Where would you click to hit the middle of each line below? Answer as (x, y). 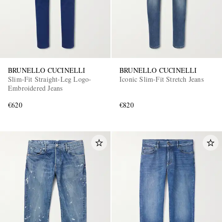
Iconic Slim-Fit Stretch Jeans (162, 79)
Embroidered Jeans (35, 88)
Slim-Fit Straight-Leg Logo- (50, 79)
